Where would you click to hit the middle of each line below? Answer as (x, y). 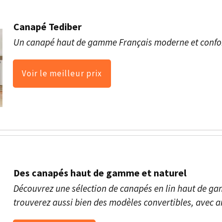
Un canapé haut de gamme (66, 42)
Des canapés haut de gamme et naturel (100, 173)
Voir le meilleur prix (62, 74)
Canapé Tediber (47, 27)
